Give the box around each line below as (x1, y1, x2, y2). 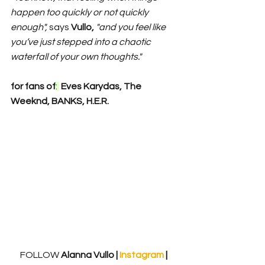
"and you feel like (96, 22, 167, 32)
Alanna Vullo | (59, 250, 119, 260)
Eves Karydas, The (59, 81, 143, 91)
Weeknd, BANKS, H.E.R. (11, 96, 109, 106)
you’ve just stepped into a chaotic (11, 37, 153, 47)
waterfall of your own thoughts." (11, 51, 141, 62)
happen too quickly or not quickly (11, 7, 150, 17)
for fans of (11, 81, 56, 91)
